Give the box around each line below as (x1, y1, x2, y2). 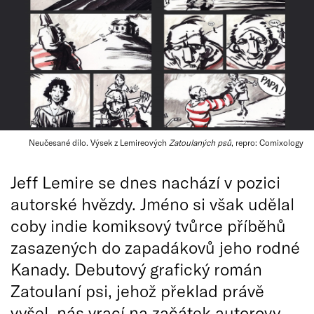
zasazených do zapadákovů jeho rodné (11, 237, 300, 257)
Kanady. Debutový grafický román (11, 259, 262, 279)
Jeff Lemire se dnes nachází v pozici (11, 172, 280, 192)
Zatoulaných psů (169, 137, 231, 147)
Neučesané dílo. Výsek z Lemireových (29, 137, 169, 147)
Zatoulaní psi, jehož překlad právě (11, 280, 264, 301)
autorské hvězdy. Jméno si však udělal (11, 193, 294, 214)
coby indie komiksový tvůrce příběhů (11, 215, 286, 235)
